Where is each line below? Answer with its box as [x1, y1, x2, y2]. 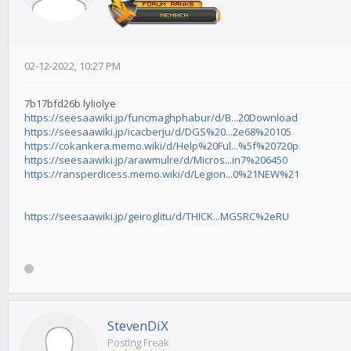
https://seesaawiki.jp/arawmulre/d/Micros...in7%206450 [24, 153, 288, 168]
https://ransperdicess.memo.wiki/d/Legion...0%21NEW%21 [24, 167, 299, 182]
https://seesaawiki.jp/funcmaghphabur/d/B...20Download [24, 110, 298, 125]
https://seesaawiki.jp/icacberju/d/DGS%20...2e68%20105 [24, 125, 291, 139]
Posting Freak [107, 335, 168, 349]
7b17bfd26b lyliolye [24, 96, 116, 111]
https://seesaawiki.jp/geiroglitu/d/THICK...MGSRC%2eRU [24, 209, 289, 224]
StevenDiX [107, 316, 168, 335]
